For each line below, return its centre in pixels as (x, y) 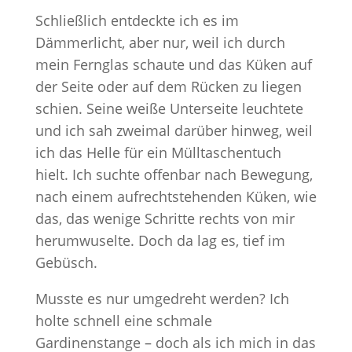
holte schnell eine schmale (123, 321)
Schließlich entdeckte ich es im (137, 20)
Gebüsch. (66, 262)
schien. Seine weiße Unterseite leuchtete (169, 108)
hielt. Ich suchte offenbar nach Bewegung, (174, 174)
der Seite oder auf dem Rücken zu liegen (168, 86)
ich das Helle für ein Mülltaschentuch (158, 152)
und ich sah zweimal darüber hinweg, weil (174, 130)
